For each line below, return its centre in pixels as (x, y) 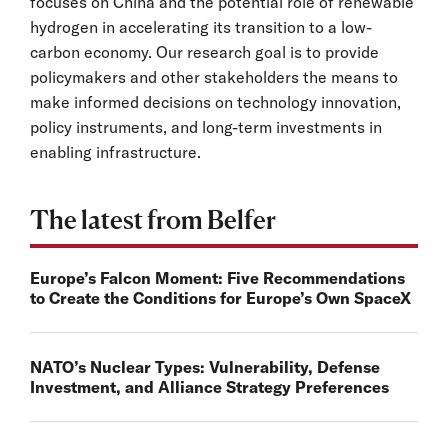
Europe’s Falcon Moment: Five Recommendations (217, 277)
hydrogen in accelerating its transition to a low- (201, 26)
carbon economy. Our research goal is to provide (204, 51)
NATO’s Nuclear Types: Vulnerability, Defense (205, 366)
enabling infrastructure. (115, 151)
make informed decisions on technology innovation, (215, 101)
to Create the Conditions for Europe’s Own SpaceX (220, 297)
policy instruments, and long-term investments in (206, 126)
